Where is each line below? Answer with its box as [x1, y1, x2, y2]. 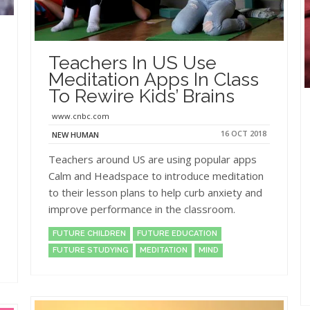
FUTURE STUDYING [53, 246, 129, 255]
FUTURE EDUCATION [137, 229, 217, 239]
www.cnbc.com [52, 111, 109, 122]
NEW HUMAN [52, 129, 99, 140]
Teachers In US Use [48, 52, 217, 74]
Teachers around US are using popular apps [48, 152, 257, 167]
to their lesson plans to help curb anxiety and [48, 185, 262, 200]
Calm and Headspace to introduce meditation [48, 169, 264, 183]
